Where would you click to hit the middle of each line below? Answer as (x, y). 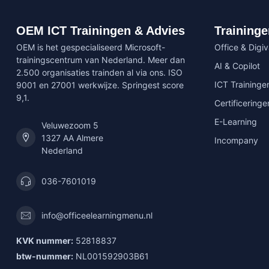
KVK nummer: (45, 240)
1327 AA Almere (72, 138)
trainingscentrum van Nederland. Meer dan (101, 59)
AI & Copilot (237, 65)
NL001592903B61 (111, 256)
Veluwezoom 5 (70, 125)
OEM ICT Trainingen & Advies (101, 30)
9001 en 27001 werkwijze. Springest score (100, 85)
